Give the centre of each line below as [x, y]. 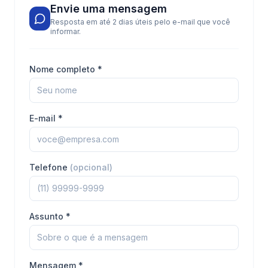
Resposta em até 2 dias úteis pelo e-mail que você [141, 22]
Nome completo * [66, 69]
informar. [66, 31]
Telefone [50, 167]
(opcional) [91, 167]
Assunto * [50, 216]
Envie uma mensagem [109, 9]
